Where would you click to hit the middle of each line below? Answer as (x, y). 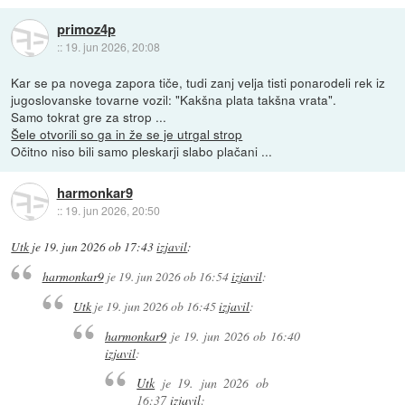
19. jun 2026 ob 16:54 (173, 277)
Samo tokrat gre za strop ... (89, 117)
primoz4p (86, 28)
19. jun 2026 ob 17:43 (99, 246)
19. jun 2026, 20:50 (112, 210)
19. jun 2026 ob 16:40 (242, 335)
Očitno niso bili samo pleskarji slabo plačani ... (142, 151)
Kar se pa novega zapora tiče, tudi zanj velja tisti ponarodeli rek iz (198, 83)
